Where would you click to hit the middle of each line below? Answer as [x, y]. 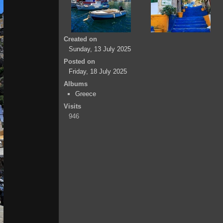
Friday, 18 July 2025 [98, 71]
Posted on [79, 61]
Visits [72, 106]
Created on [80, 39]
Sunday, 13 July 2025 [100, 49]
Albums [76, 84]
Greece [86, 94]
